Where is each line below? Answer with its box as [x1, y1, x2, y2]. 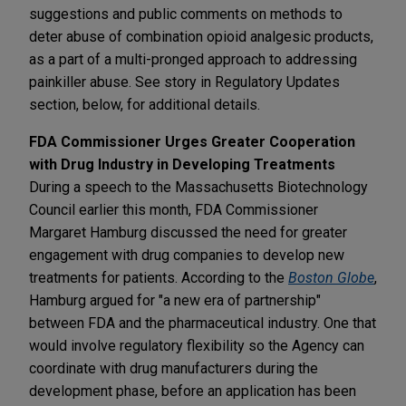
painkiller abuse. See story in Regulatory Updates [29, 72, 340, 91]
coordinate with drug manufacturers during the [29, 359, 318, 377]
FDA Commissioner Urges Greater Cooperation [29, 132, 355, 150]
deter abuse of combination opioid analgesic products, [29, 27, 373, 45]
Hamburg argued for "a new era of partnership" [29, 291, 321, 309]
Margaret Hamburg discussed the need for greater [29, 223, 347, 241]
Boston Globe [288, 268, 374, 286]
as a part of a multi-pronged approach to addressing [29, 50, 357, 68]
